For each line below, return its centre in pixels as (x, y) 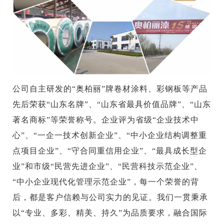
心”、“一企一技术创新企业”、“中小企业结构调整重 (110, 135)
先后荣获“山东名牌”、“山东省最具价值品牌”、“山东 (112, 104)
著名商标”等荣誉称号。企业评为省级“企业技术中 (106, 120)
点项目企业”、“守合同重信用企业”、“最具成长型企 (110, 151)
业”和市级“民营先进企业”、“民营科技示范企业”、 (108, 166)
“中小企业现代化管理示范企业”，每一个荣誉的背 (106, 182)
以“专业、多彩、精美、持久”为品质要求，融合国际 (110, 213)
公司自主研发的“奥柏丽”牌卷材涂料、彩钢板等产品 (110, 89)
